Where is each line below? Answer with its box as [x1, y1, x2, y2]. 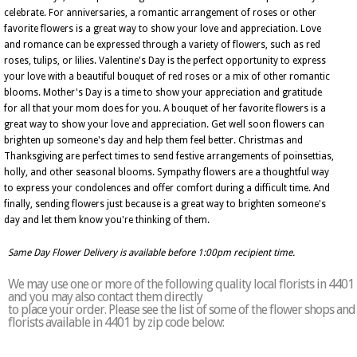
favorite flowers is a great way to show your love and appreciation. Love [4, 23, 321, 34]
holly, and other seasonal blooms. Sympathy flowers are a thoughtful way [4, 167, 329, 178]
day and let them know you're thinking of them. [4, 214, 210, 226]
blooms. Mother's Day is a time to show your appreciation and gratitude [4, 87, 322, 98]
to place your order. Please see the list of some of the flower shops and [8, 302, 355, 317]
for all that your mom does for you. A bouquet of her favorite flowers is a [4, 103, 326, 114]
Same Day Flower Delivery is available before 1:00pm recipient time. [8, 247, 295, 258]
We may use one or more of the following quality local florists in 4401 [8, 277, 354, 292]
